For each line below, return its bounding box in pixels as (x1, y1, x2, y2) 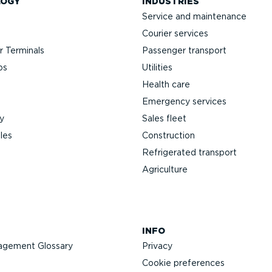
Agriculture (142, 165, 188, 175)
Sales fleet (142, 114, 186, 124)
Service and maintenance (142, 12, 246, 22)
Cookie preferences (142, 258, 225, 268)
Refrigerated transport (142, 148, 237, 158)
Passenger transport (142, 46, 226, 56)
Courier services (142, 29, 208, 39)
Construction (142, 131, 195, 141)
